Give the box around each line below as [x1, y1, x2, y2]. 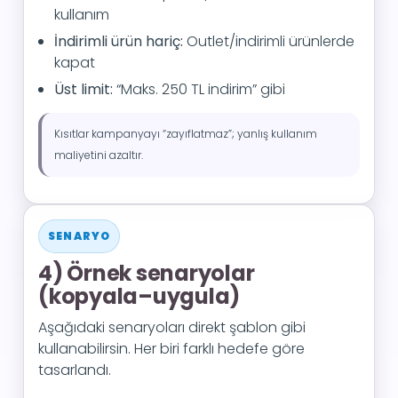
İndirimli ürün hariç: [54, 31, 183, 52]
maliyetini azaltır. [54, 147, 143, 163]
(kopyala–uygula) [38, 282, 240, 311]
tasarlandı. [38, 360, 111, 380]
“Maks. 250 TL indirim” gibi [113, 79, 285, 99]
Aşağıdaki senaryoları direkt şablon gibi [38, 317, 306, 338]
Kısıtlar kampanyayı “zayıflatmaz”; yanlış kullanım [54, 126, 317, 141]
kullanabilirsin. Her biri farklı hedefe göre [38, 338, 305, 359]
